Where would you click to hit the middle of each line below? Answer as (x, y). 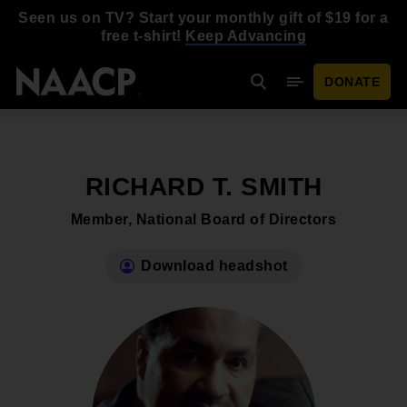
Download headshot (214, 266)
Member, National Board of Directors (203, 219)
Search (284, 90)
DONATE (352, 82)
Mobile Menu (342, 90)
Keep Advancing (246, 36)
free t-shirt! (143, 36)
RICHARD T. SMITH (203, 187)
